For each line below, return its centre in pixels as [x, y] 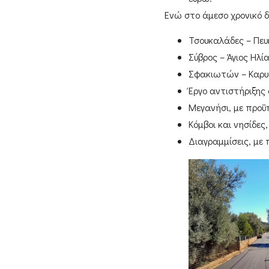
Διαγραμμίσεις [218, 141]
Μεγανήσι [208, 107]
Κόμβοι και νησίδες [227, 124]
